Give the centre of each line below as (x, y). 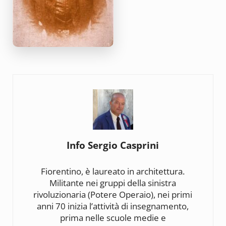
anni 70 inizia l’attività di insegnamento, (113, 206)
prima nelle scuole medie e (113, 217)
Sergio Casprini (124, 145)
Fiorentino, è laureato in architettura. (113, 171)
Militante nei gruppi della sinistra (113, 183)
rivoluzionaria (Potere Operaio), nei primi (113, 194)
